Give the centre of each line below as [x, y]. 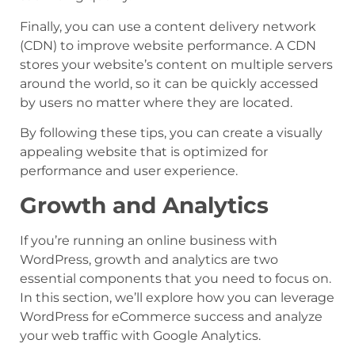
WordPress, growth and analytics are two [149, 259]
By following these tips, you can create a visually [171, 133]
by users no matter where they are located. [156, 102]
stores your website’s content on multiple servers [176, 64]
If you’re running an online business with [149, 240]
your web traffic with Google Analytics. [140, 335]
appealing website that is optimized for [144, 152]
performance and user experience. [129, 171]
